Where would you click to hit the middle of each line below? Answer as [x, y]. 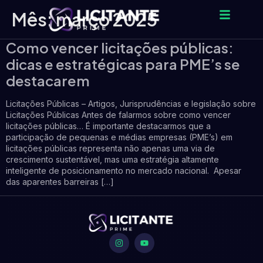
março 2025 [107, 19]
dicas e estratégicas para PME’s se [123, 64]
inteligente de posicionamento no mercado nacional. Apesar [124, 171]
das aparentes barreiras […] [60, 182]
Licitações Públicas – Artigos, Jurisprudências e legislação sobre [131, 104]
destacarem [48, 80]
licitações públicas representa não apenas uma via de [110, 148]
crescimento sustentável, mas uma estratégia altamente [112, 159]
